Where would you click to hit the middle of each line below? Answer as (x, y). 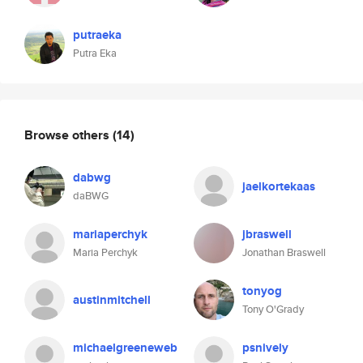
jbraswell (267, 234)
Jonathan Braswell (284, 252)
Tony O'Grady (273, 309)
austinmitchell (112, 300)
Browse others (68, 135)
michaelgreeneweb (125, 348)
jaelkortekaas (279, 186)
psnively (265, 348)
